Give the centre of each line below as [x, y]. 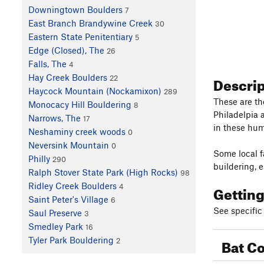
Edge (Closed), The [66, 50]
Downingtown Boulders [75, 10]
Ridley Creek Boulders [72, 186]
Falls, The [47, 64]
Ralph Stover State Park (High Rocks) [103, 172]
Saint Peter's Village [68, 199]
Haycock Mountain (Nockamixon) [95, 91]
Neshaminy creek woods [77, 132]
